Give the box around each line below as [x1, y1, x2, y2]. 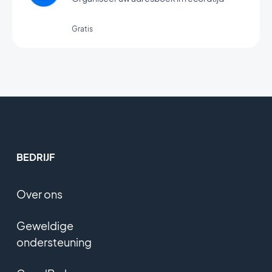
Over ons [16, 187, 63, 201]
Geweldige [16, 219, 73, 233]
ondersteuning [16, 235, 92, 249]
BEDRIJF [16, 151, 55, 163]
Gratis [72, 24, 93, 33]
